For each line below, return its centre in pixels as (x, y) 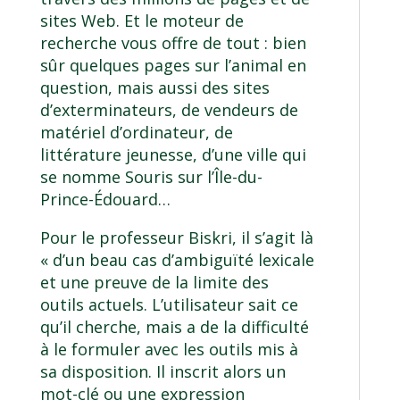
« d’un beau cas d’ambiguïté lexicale (177, 260)
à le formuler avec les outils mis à (169, 350)
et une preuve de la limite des (154, 283)
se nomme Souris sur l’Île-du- (151, 177)
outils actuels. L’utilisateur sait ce (169, 305)
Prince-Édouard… (105, 200)
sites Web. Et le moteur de (142, 21)
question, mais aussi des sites (154, 88)
